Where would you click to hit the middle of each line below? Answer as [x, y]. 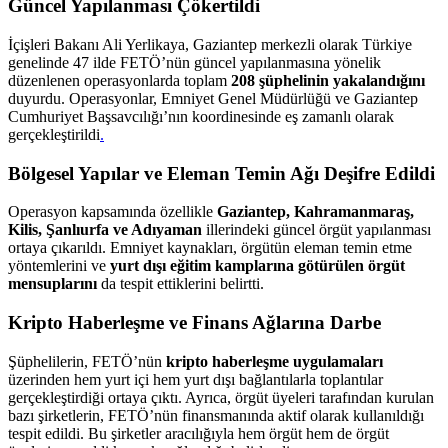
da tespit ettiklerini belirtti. [180, 284]
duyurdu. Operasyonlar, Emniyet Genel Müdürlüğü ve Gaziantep [213, 99]
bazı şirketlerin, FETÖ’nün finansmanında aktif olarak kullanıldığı [216, 415]
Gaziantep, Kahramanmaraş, [315, 212]
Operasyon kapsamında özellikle [112, 212]
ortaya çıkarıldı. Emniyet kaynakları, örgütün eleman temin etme [210, 248]
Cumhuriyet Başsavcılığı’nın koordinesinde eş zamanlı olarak [201, 117]
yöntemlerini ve [59, 266]
